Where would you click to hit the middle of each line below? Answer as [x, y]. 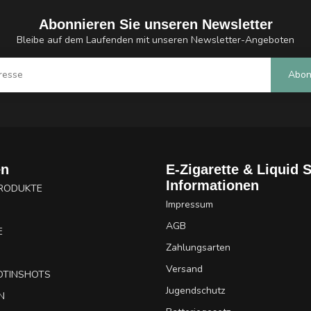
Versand [184, 269]
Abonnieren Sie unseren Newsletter [155, 24]
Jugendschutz [195, 290]
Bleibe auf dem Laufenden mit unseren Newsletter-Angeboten [155, 40]
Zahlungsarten [198, 247]
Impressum [190, 204]
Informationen [212, 185]
